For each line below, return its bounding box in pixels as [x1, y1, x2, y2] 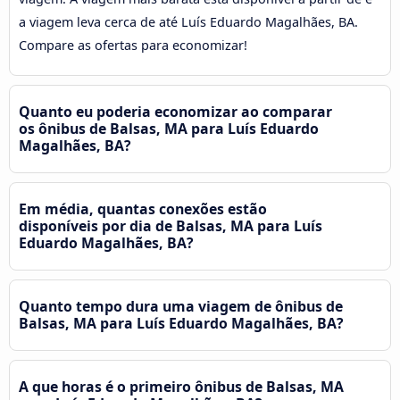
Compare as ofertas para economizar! [19, 36, 247, 54]
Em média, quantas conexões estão [19, 198, 267, 219]
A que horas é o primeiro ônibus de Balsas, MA [19, 376, 344, 396]
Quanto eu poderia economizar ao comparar [19, 101, 332, 121]
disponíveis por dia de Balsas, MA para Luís [19, 215, 322, 236]
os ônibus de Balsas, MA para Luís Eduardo [19, 118, 319, 138]
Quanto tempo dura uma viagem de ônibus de [19, 296, 343, 316]
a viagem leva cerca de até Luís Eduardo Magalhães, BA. [19, 12, 358, 30]
